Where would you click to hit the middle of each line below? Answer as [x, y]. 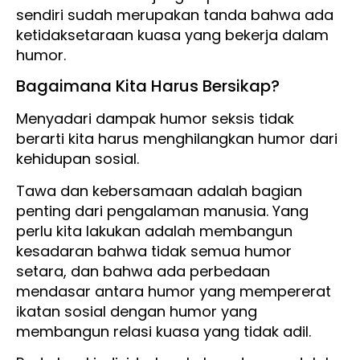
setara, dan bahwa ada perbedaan [143, 271]
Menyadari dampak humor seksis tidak [155, 119]
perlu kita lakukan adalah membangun [154, 231]
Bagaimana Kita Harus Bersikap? [148, 86]
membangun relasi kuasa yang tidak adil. [164, 331]
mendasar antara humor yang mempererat [174, 291]
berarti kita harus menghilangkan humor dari [177, 139]
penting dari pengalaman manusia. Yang [162, 211]
